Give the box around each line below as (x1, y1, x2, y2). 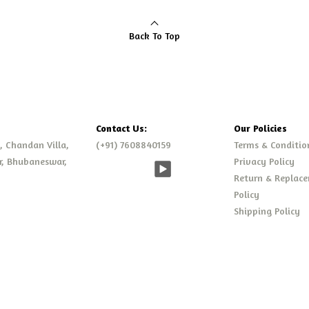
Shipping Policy (234, 205, 300, 217)
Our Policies (234, 122, 287, 134)
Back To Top (129, 30, 180, 42)
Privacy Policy (234, 155, 295, 168)
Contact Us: (96, 122, 147, 134)
